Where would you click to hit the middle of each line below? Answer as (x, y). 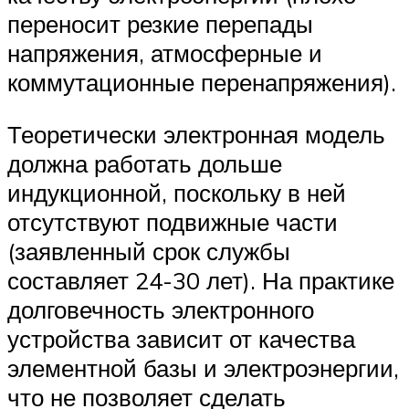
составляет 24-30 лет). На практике (201, 281)
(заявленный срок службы (149, 252)
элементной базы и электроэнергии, (203, 368)
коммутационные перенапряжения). (202, 82)
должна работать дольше (145, 164)
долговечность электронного (161, 310)
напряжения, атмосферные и (165, 52)
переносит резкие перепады (160, 23)
